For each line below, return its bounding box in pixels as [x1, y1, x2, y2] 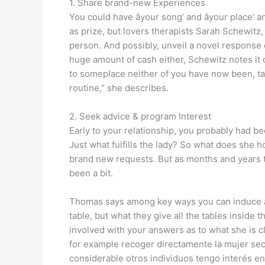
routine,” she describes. [69, 82, 169, 93]
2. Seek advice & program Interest [69, 111, 211, 122]
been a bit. [69, 167, 113, 179]
